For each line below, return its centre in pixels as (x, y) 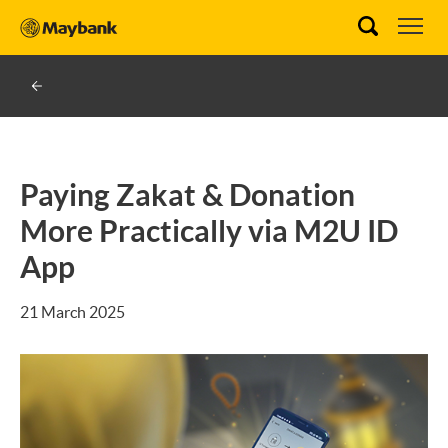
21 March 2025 (72, 312)
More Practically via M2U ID (209, 231)
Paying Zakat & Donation (187, 195)
